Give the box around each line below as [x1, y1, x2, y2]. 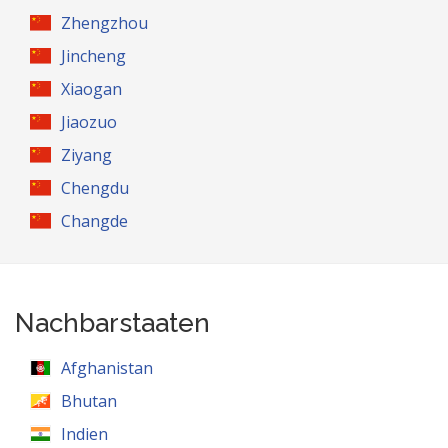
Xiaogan [61, 78, 123, 100]
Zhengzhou [61, 12, 149, 34]
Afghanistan [61, 357, 154, 379]
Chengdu [61, 177, 130, 199]
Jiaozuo [61, 111, 118, 133]
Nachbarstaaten [15, 308, 210, 338]
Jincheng [61, 45, 127, 67]
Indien [61, 423, 109, 445]
